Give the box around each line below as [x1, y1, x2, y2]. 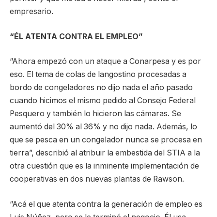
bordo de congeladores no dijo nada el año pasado [10, 83, 193, 93]
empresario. [10, 7, 53, 16]
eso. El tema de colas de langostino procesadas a [10, 70, 186, 79]
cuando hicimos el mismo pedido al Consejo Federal [10, 96, 196, 106]
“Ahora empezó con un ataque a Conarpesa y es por [10, 57, 201, 66]
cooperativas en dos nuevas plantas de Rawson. [10, 174, 184, 184]
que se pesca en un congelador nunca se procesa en [10, 135, 202, 145]
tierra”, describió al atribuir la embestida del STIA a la [10, 148, 200, 158]
